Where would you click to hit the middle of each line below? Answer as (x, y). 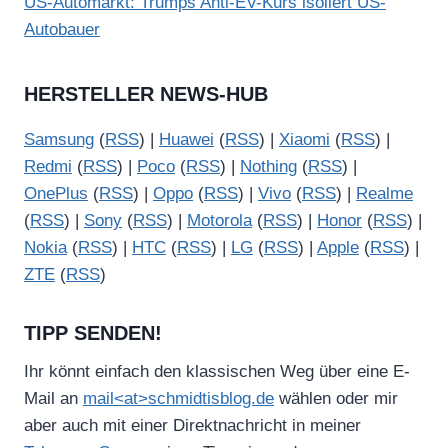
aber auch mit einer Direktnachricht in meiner (192, 426)
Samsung (59, 140)
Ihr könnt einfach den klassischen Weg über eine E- (217, 372)
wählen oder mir (336, 399)
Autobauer (62, 29)
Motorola (219, 221)
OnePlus (56, 194)
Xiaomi (304, 140)
